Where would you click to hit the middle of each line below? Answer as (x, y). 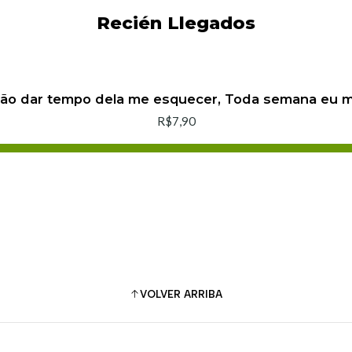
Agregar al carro (182, 159)
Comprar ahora (176, 185)
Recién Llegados (176, 23)
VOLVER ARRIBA (181, 293)
